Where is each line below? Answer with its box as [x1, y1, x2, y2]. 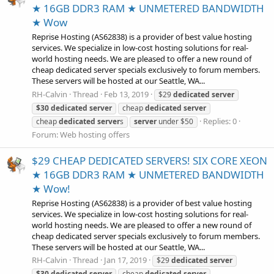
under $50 [157, 116, 193, 127]
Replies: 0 [203, 115, 237, 127]
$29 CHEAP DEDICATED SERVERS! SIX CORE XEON [32, 153, 267, 168]
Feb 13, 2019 [104, 88, 149, 100]
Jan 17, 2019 [104, 254, 147, 266]
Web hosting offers [60, 128, 130, 140]
